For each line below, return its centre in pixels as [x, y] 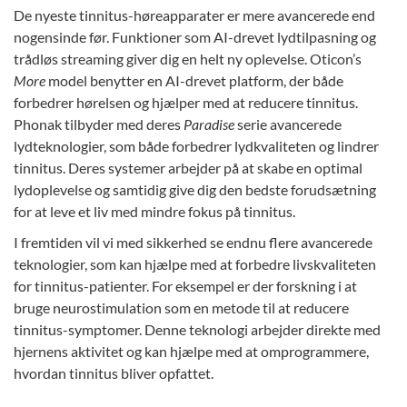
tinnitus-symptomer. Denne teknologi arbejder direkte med [197, 330]
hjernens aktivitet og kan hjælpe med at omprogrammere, [191, 352]
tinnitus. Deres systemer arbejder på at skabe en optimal [188, 168]
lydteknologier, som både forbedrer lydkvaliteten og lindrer [196, 146]
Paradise [209, 124]
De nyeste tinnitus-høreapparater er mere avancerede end [194, 15]
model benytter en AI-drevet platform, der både [194, 81]
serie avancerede [288, 124]
